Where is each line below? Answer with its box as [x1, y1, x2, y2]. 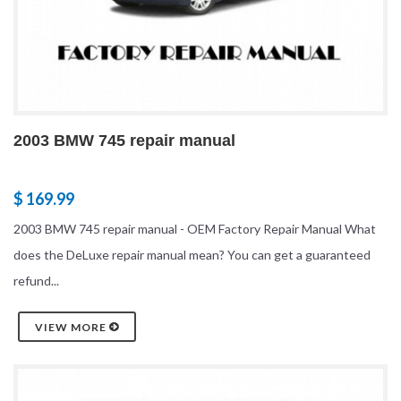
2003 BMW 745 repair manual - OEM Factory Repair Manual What [13, 220, 376, 236]
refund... [13, 272, 59, 288]
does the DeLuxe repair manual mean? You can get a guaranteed [13, 246, 371, 262]
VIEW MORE [35, 320, 109, 334]
